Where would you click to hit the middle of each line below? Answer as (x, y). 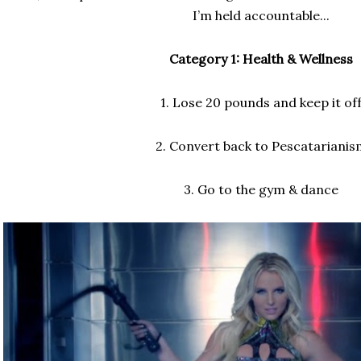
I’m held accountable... (261, 15)
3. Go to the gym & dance (261, 189)
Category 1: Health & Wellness (261, 59)
